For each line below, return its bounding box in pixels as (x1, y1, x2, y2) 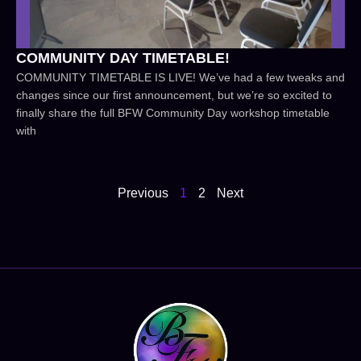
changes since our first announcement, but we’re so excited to (16, 89, 332, 102)
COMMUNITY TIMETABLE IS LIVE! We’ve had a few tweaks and (16, 71, 345, 85)
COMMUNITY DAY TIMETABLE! (16, 50, 230, 67)
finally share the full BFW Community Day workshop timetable (16, 106, 330, 120)
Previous (118, 186, 168, 201)
